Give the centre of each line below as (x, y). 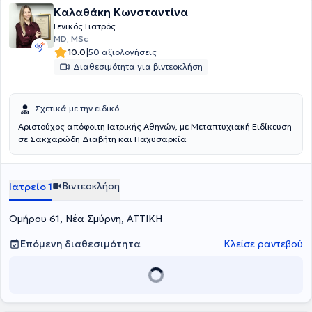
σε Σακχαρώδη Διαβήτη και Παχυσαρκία (102, 139)
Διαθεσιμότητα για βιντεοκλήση (138, 67)
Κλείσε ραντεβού (263, 244)
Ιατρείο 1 (31, 187)
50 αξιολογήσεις (123, 52)
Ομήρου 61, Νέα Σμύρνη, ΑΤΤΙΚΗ (86, 219)
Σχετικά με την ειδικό (77, 108)
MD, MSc (71, 39)
